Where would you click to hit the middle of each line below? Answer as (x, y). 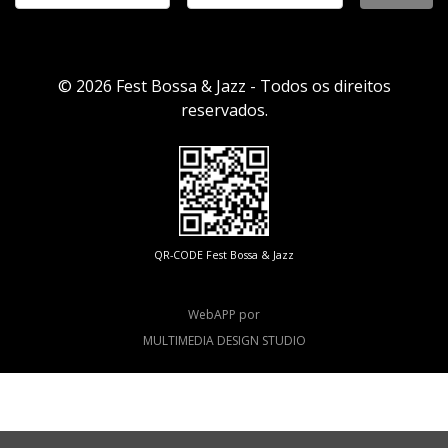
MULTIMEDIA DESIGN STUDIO (224, 340)
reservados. (224, 110)
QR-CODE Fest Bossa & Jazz (224, 255)
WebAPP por (224, 314)
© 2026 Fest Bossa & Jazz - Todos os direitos (224, 86)
